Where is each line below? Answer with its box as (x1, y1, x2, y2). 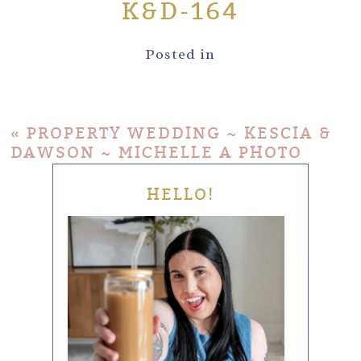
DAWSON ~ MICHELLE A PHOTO (10, 142, 303, 163)
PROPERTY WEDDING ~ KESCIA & (27, 122, 332, 143)
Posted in (146, 44, 215, 63)
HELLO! (147, 184, 214, 205)
